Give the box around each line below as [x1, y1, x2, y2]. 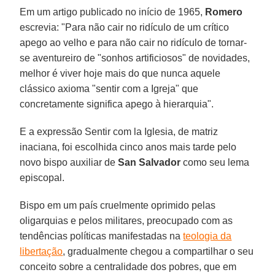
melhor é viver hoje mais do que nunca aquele [20, 68, 221, 79]
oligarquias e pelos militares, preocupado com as [20, 215, 233, 226]
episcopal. [20, 172, 65, 183]
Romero [205, 6, 243, 17]
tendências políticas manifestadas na [20, 230, 184, 241]
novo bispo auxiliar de [20, 157, 118, 168]
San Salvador [118, 157, 181, 168]
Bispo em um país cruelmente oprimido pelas [20, 199, 216, 211]
